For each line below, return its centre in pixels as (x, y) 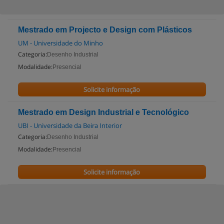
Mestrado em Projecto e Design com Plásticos (105, 30)
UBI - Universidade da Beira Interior (70, 125)
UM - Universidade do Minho (60, 43)
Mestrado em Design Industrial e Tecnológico (103, 112)
